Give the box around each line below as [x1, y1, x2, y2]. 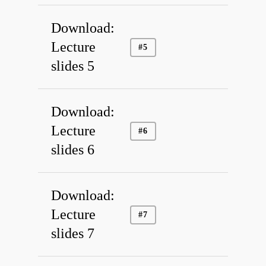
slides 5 [51, 58, 95, 74]
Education [153, 49, 214, 67]
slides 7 [51, 226, 95, 242]
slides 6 [51, 142, 95, 158]
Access [153, 75, 194, 94]
